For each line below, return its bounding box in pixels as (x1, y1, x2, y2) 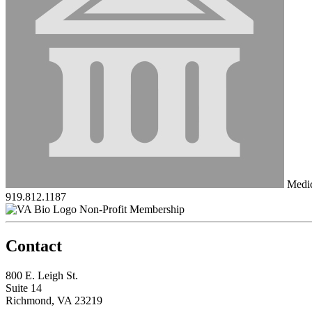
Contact (6, 236, 62, 255)
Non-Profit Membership (79, 203, 185, 215)
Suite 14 (6, 281, 42, 294)
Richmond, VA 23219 (6, 294, 102, 306)
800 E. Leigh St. (6, 269, 78, 281)
